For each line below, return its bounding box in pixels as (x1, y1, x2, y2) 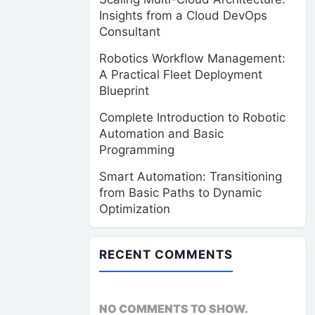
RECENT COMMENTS (99, 247, 233, 262)
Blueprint (99, 84, 149, 98)
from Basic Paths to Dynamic (99, 186, 262, 200)
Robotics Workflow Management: (99, 51, 285, 65)
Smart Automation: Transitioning (99, 169, 282, 184)
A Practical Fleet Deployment (99, 67, 262, 82)
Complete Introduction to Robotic (99, 110, 285, 124)
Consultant (99, 25, 160, 39)
